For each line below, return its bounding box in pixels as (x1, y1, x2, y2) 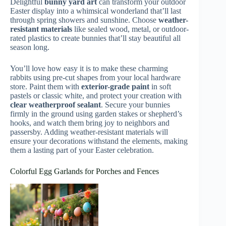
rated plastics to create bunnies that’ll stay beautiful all (10, 33, 181, 42)
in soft (149, 82, 171, 91)
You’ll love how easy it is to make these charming (10, 64, 168, 73)
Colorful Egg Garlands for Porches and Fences (10, 166, 159, 176)
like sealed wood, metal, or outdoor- (72, 24, 189, 33)
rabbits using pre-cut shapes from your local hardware (10, 73, 181, 82)
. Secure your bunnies (101, 100, 170, 109)
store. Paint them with (10, 82, 81, 91)
